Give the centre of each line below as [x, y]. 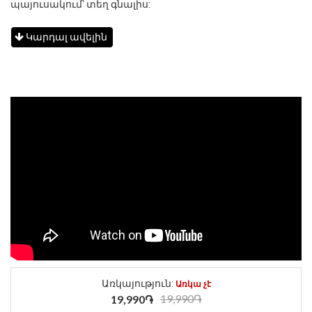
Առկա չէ [193, 284]
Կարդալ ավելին [67, 37]
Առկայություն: [138, 284]
